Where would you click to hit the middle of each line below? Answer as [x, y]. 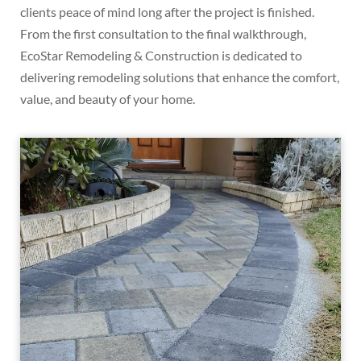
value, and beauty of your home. [108, 99]
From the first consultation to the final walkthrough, [163, 34]
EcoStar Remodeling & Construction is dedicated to [161, 56]
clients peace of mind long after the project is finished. [167, 12]
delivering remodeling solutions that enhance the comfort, [180, 77]
